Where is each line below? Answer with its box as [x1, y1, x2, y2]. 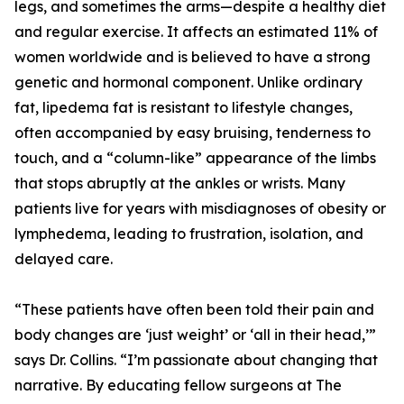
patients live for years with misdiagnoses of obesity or [14, 199, 386, 218]
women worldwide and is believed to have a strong [14, 48, 371, 67]
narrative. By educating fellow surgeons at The [14, 376, 342, 395]
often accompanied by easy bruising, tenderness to [14, 124, 371, 142]
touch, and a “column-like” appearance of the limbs [14, 149, 376, 168]
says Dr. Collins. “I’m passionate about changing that [14, 351, 378, 370]
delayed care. [14, 250, 113, 269]
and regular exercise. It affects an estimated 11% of [14, 23, 378, 41]
